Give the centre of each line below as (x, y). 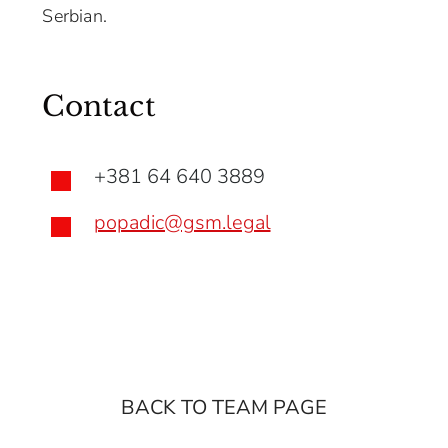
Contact (99, 107)
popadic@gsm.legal (182, 223)
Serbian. (75, 16)
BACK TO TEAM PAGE (224, 408)
